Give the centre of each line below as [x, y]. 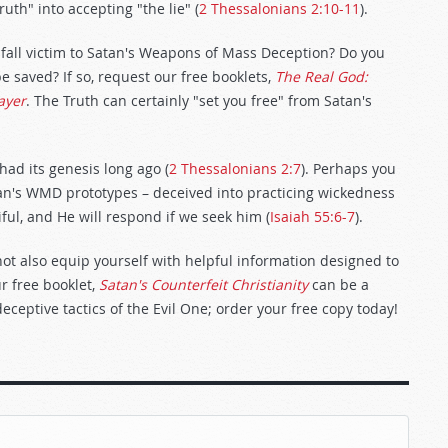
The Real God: [321, 76]
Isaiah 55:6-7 [312, 216]
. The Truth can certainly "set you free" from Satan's [199, 100]
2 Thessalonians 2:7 [235, 168]
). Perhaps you [348, 168]
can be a [338, 284]
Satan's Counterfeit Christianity [203, 284]
